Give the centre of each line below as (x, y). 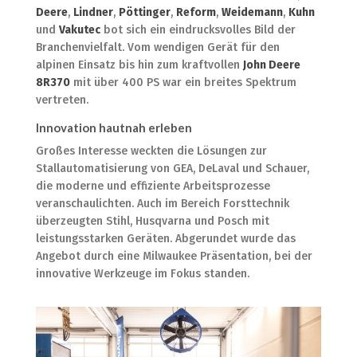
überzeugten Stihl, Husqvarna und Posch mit (152, 221)
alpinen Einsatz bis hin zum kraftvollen (139, 65)
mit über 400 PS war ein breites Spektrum (183, 82)
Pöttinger (144, 12)
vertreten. (62, 100)
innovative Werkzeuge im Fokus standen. (142, 273)
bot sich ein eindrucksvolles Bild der (198, 29)
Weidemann (252, 12)
